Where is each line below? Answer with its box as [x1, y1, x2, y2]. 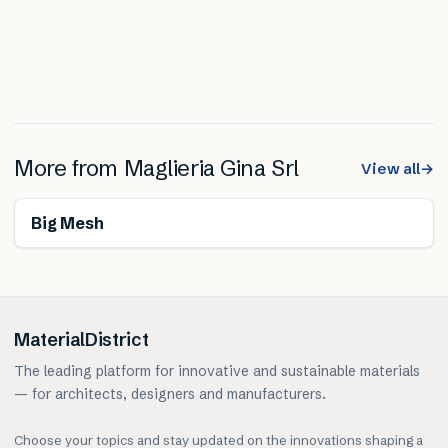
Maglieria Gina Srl [123, 155, 299, 183]
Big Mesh [31, 213, 104, 234]
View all [361, 159, 420, 179]
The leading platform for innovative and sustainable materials [14, 362, 420, 381]
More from [14, 155, 124, 183]
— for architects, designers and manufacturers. [14, 385, 326, 404]
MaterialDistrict [14, 328, 149, 352]
